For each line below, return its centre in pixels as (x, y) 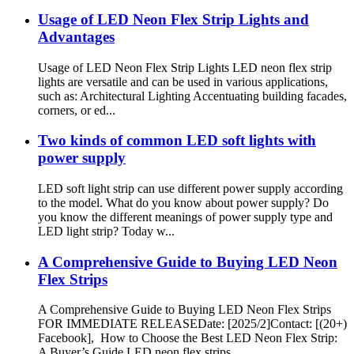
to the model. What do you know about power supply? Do (183, 202)
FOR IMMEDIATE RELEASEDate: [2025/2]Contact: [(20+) (192, 324)
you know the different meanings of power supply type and (185, 217)
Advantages (76, 36)
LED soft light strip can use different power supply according (190, 188)
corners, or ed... (77, 110)
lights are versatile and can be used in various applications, (183, 81)
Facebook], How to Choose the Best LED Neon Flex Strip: (188, 338)
